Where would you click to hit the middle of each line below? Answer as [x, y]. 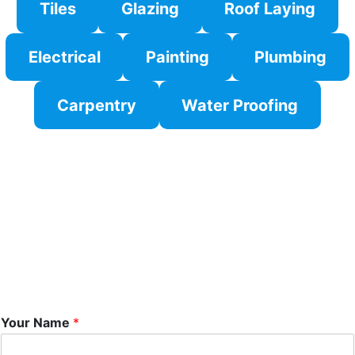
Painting [177, 57]
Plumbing [291, 57]
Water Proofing [240, 105]
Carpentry [96, 105]
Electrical [64, 57]
